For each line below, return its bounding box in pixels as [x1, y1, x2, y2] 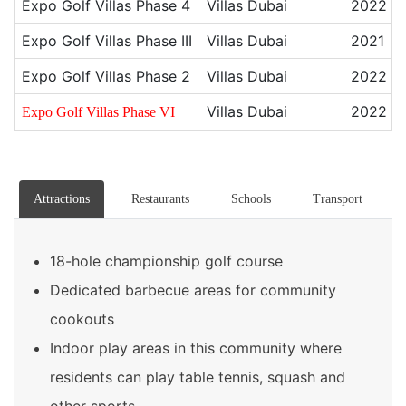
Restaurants [131, 191, 189, 206]
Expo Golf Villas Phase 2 [22, 66, 190, 85]
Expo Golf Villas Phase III [22, 31, 192, 50]
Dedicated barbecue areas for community [50, 280, 336, 299]
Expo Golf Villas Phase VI [22, 103, 179, 120]
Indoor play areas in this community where [50, 338, 342, 357]
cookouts [50, 309, 114, 328]
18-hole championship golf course [50, 251, 283, 270]
